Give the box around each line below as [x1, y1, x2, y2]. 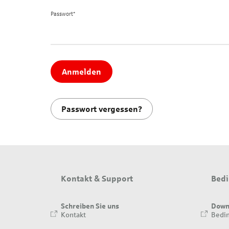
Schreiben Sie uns [61, 201, 119, 210]
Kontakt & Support [61, 173, 133, 183]
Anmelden [62, 66, 101, 76]
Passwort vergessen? [61, 104, 142, 113]
